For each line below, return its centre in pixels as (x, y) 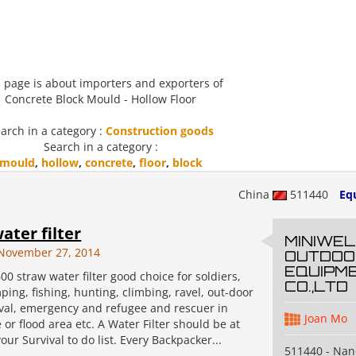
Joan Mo (325, 318)
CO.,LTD (316, 286)
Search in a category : (101, 147)
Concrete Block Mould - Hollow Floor (101, 99)
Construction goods (159, 131)
